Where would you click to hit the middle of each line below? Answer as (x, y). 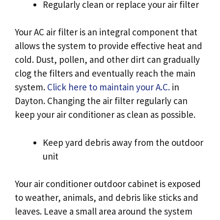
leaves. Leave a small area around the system (104, 211)
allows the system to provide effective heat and (109, 46)
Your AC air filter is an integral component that (106, 32)
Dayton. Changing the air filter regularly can (101, 101)
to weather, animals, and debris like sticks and (107, 198)
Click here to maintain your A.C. (109, 87)
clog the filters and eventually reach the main (105, 73)
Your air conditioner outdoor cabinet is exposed (108, 184)
